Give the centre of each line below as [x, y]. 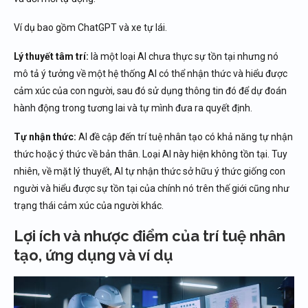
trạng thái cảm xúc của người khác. [89, 206]
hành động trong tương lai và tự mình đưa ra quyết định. [133, 108]
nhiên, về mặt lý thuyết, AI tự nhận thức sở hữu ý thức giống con [150, 171]
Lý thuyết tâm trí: [51, 56]
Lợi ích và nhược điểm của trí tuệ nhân [150, 236]
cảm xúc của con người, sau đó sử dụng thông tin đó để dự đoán [150, 91]
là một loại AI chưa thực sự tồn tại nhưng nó [184, 56]
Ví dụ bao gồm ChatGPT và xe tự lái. [90, 27]
